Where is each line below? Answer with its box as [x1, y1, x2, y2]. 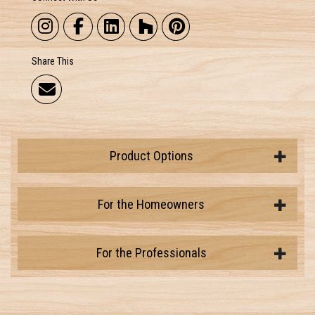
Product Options [109, 148, 193, 163]
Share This [32, 56, 74, 67]
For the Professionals [96, 245, 207, 260]
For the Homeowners [98, 197, 205, 212]
